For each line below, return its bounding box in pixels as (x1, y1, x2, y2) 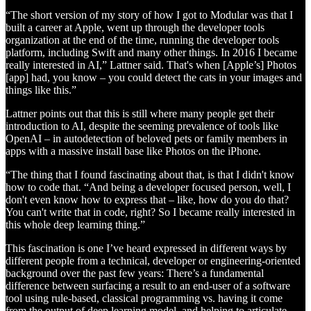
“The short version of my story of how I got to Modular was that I (6, 8, 293, 21)
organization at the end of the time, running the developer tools (6, 33, 279, 46)
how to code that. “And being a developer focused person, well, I (6, 180, 291, 193)
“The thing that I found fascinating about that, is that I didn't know (6, 168, 294, 180)
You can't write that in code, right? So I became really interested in (6, 205, 295, 218)
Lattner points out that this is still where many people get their (6, 107, 274, 119)
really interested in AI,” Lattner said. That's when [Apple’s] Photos (6, 58, 296, 71)
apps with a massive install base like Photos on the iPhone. (6, 144, 261, 157)
